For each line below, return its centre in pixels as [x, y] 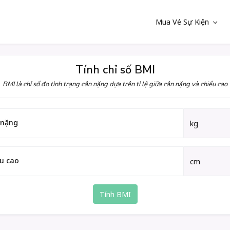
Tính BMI [115, 194]
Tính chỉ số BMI [115, 70]
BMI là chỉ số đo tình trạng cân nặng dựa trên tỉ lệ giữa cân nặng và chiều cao [115, 84]
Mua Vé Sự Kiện [182, 22]
